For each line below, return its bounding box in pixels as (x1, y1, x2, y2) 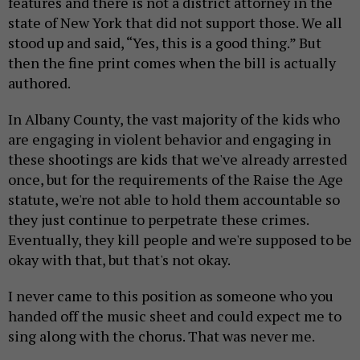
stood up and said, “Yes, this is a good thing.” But (8, 33, 321, 53)
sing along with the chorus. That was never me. (8, 326, 317, 346)
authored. (8, 73, 71, 93)
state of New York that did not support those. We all (8, 13, 342, 33)
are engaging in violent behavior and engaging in (8, 129, 331, 149)
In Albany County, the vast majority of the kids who (8, 109, 340, 129)
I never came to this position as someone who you (8, 286, 333, 306)
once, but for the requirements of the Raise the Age (8, 170, 343, 190)
